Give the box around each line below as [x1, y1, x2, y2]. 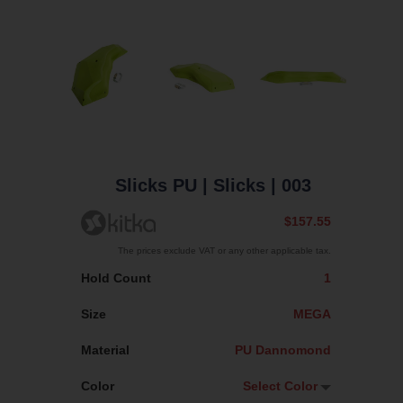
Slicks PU [114, 175, 197, 196]
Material [81, 342, 130, 357]
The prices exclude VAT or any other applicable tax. [118, 245, 331, 255]
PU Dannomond [235, 342, 331, 357]
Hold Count [81, 270, 151, 285]
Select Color [243, 378, 318, 393]
